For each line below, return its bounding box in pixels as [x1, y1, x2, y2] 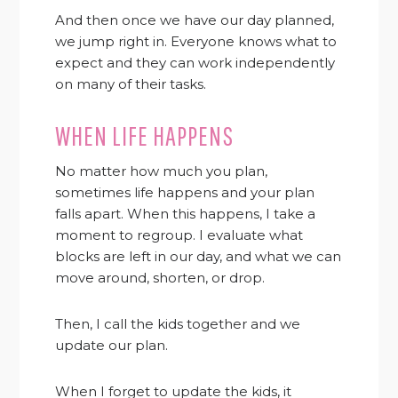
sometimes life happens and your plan [55, 183, 315, 201]
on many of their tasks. [55, 75, 207, 92]
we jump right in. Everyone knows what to [55, 32, 338, 50]
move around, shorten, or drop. [55, 268, 266, 286]
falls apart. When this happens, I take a [55, 204, 316, 222]
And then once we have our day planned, [55, 11, 335, 28]
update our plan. [55, 336, 169, 354]
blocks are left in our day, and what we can [55, 247, 342, 265]
